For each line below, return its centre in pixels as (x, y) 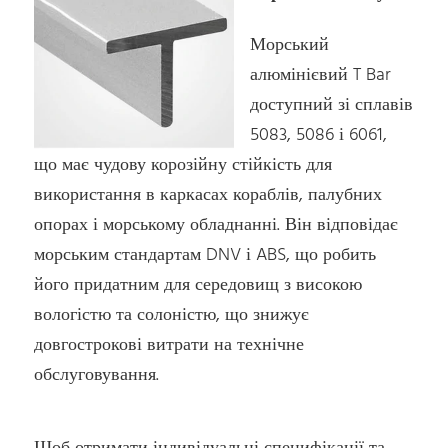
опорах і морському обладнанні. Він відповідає (216, 225)
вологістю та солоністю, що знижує (172, 315)
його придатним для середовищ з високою (198, 285)
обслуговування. (97, 375)
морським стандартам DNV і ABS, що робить (205, 255)
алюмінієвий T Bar (321, 75)
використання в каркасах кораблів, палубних (208, 195)
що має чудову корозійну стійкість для (183, 165)
